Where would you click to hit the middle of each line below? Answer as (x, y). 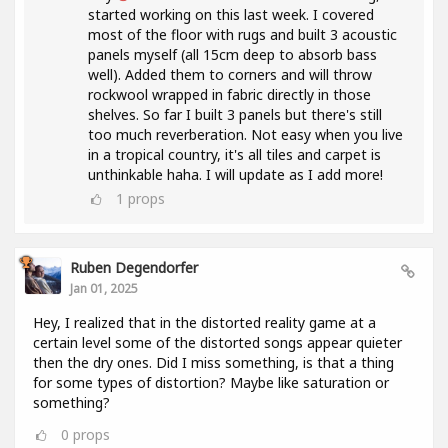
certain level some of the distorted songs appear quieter (217, 342)
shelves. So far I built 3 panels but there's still (235, 114)
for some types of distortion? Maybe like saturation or (211, 382)
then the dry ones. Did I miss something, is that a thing (213, 362)
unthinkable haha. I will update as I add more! (235, 174)
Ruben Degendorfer (134, 267)
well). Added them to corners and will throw (230, 74)
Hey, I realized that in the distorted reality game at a (204, 322)
